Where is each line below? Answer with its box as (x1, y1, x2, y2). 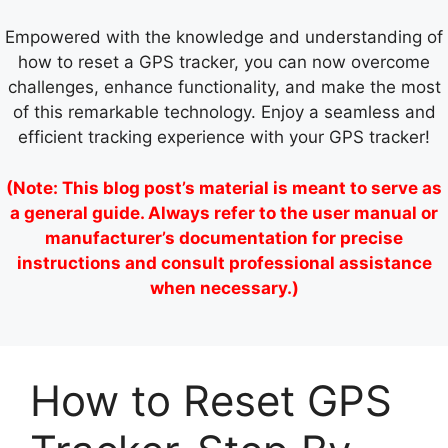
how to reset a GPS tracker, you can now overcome (18, 52, 430, 73)
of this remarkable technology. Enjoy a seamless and (12, 102, 436, 123)
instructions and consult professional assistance (16, 252, 432, 273)
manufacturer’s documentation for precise (45, 227, 403, 248)
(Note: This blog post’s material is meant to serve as (6, 177, 442, 198)
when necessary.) (149, 277, 299, 298)
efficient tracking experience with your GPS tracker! (18, 127, 430, 148)
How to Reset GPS (30, 375, 392, 427)
